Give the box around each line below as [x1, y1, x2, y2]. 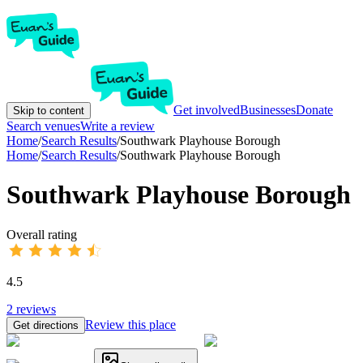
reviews [16, 301, 56, 316]
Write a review [80, 119, 155, 133]
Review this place [85, 317, 176, 331]
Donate [296, 103, 333, 117]
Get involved [173, 103, 240, 117]
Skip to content [13, 105, 84, 117]
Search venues [6, 119, 80, 133]
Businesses [240, 103, 296, 117]
